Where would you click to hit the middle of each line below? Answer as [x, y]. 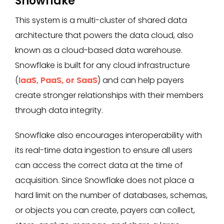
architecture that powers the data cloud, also [104, 35]
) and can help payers [141, 80]
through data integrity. [59, 110]
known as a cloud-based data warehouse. [99, 50]
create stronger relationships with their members [109, 95]
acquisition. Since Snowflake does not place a [104, 180]
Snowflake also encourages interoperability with [108, 135]
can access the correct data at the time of [99, 165]
